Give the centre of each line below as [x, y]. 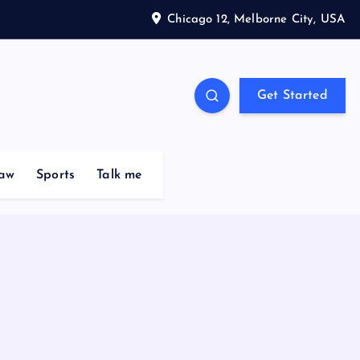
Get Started [292, 96]
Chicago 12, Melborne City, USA [256, 19]
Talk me [120, 175]
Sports [56, 175]
